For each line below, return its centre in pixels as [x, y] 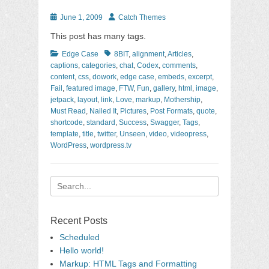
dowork [104, 77]
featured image [91, 88]
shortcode [67, 122]
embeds [171, 77]
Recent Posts [79, 221]
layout [87, 100]
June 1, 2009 [81, 17]
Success [133, 122]
